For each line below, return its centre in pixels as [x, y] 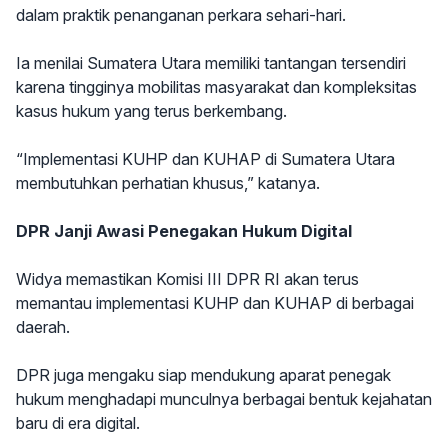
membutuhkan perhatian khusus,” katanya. [168, 183]
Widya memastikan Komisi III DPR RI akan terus [187, 279]
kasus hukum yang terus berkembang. [151, 111]
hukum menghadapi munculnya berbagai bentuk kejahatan [224, 399]
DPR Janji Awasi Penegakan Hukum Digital [184, 231]
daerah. [43, 327]
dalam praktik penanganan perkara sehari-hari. [181, 15]
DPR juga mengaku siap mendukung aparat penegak [203, 375]
